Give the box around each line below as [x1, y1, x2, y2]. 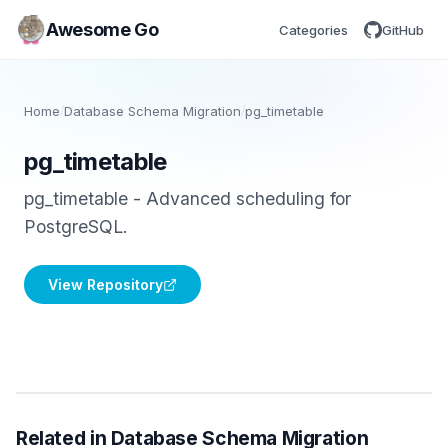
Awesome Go [46, 18, 159, 40]
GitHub [382, 21, 424, 38]
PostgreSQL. [24, 216, 128, 237]
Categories [279, 21, 348, 38]
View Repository [48, 276, 163, 293]
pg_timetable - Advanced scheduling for [24, 188, 351, 209]
